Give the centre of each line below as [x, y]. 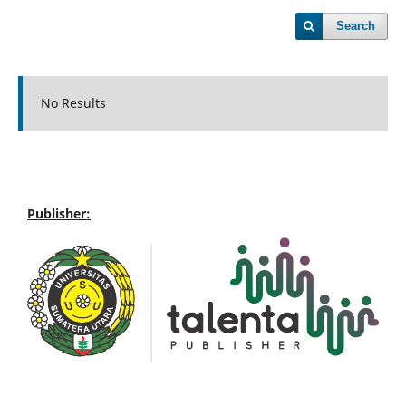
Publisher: [59, 213]
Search [356, 26]
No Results [73, 103]
